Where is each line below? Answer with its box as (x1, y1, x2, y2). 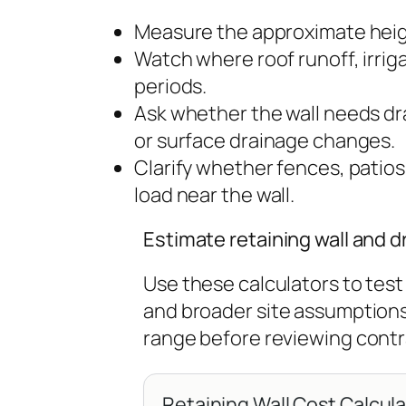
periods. (134, 72, 208, 100)
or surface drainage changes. (134, 126, 396, 154)
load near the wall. (134, 180, 295, 208)
